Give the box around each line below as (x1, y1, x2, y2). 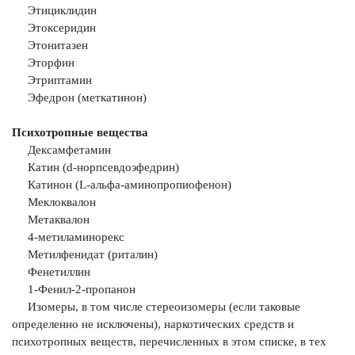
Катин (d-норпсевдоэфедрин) (12, 161, 179, 174)
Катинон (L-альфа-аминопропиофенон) (12, 178, 231, 191)
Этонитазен (12, 39, 88, 52)
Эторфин (12, 56, 74, 69)
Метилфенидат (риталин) (12, 248, 158, 261)
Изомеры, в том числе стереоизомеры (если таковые (28, 300, 300, 313)
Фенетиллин (12, 265, 90, 278)
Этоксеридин (12, 21, 96, 34)
